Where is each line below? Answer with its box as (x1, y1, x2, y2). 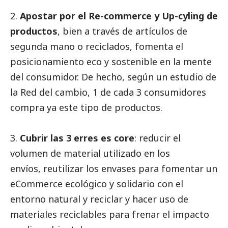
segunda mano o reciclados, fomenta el (10, 40, 183, 52)
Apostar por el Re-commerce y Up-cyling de (20, 9, 218, 22)
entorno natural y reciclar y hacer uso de (10, 192, 188, 205)
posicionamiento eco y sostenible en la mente (10, 55, 212, 68)
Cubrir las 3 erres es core (20, 131, 134, 144)
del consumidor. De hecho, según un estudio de (10, 70, 216, 83)
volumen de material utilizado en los (10, 147, 170, 159)
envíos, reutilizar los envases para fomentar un (10, 162, 217, 175)
